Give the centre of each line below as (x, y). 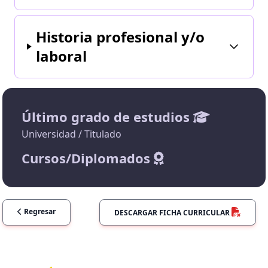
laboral (62, 56)
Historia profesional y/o (121, 36)
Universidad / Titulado (71, 134)
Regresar (39, 211)
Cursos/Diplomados (88, 158)
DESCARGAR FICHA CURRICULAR (173, 212)
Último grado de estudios (107, 116)
